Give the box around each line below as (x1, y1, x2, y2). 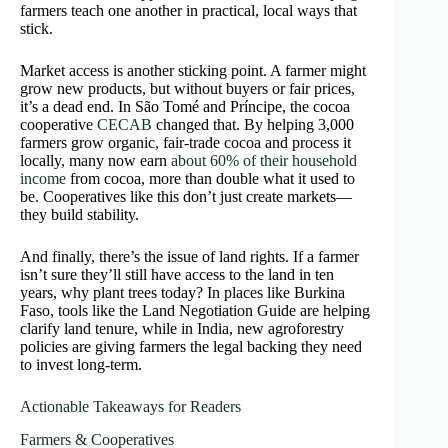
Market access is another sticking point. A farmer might (20, 62, 366, 80)
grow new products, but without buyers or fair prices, (20, 80, 355, 98)
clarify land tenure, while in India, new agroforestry (20, 320, 344, 338)
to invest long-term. (20, 356, 142, 374)
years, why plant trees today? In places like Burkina (20, 284, 345, 302)
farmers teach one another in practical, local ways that (20, 2, 357, 20)
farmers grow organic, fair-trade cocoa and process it (20, 134, 351, 152)
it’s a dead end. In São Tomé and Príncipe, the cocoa (20, 98, 350, 116)
